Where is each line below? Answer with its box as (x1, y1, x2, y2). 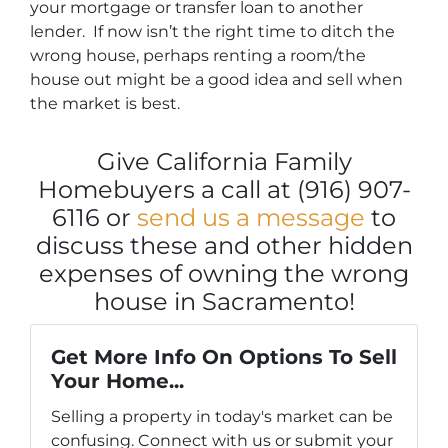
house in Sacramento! (93, 286, 355, 316)
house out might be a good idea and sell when (30, 69, 403, 89)
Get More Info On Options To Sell (51, 344, 397, 369)
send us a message (137, 202, 365, 232)
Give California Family (96, 146, 352, 176)
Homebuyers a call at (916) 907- (37, 174, 411, 204)
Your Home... (51, 368, 184, 393)
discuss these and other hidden (35, 230, 413, 260)
